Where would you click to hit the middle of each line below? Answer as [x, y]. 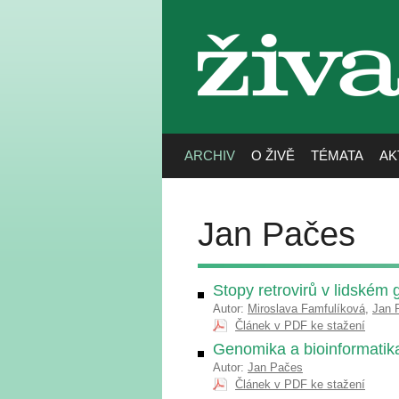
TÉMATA [337, 155]
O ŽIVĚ [273, 155]
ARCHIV [210, 155]
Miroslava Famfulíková [306, 309]
